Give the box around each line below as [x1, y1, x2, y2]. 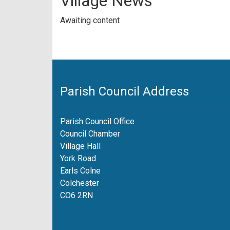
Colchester [60, 178, 99, 188]
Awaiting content [60, 15, 120, 25]
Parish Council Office [60, 117, 135, 126]
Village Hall [60, 141, 101, 151]
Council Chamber [60, 129, 120, 139]
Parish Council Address [60, 84, 189, 99]
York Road [60, 154, 96, 163]
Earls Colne [60, 166, 101, 176]
